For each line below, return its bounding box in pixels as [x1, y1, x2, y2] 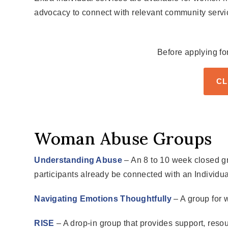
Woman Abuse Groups [34, 127, 212, 149]
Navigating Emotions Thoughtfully [34, 194, 172, 204]
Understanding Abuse [34, 156, 122, 165]
